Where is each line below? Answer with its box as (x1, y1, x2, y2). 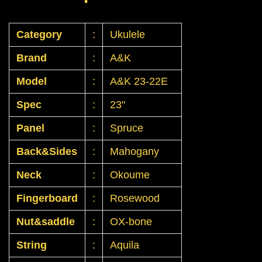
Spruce (110, 122, 143, 135)
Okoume (110, 169, 153, 181)
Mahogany (110, 146, 162, 158)
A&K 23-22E (110, 75, 168, 88)
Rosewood (110, 192, 160, 205)
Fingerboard (16, 192, 78, 205)
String (16, 239, 47, 251)
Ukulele (110, 29, 148, 41)
